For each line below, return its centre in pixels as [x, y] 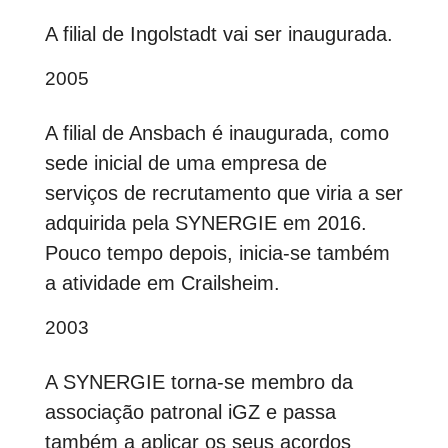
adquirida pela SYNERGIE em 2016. [205, 223]
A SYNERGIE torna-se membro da [198, 382]
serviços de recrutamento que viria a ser [223, 193]
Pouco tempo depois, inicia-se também [217, 253]
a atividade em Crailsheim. [162, 283]
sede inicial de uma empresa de [185, 163]
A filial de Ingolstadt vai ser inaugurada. [218, 34]
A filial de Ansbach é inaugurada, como [216, 133]
